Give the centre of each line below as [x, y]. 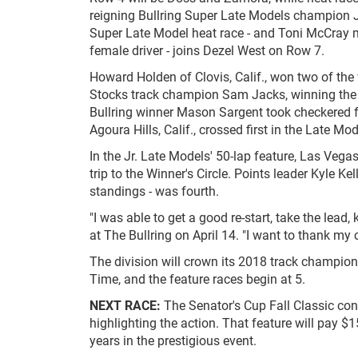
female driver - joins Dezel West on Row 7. [207, 50]
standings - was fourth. [154, 191]
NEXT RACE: [125, 305]
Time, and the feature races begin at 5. [197, 278]
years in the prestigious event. [173, 340]
